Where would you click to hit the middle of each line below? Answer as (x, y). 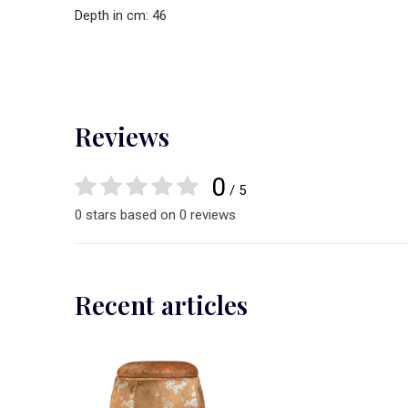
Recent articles (161, 305)
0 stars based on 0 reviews (155, 215)
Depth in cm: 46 (121, 15)
